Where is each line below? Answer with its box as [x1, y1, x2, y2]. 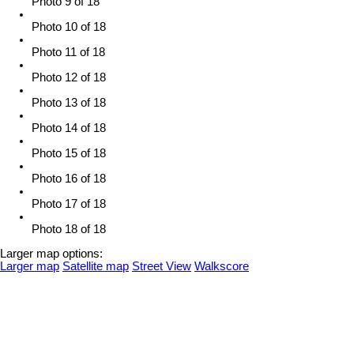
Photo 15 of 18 [32, 147, 106, 160]
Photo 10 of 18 [32, 21, 106, 34]
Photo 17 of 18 [32, 198, 106, 211]
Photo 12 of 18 [32, 71, 106, 85]
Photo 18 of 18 [32, 223, 106, 236]
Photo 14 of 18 [32, 122, 106, 135]
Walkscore [194, 260, 249, 273]
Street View [132, 260, 191, 273]
